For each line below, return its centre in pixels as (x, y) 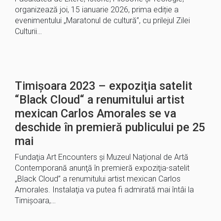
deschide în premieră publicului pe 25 (110, 127)
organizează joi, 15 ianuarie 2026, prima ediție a (97, 10)
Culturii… (28, 31)
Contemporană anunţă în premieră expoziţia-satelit (102, 168)
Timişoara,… (35, 201)
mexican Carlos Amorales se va (95, 113)
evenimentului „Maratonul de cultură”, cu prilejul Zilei (102, 20)
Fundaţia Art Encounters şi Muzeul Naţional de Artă (102, 157)
